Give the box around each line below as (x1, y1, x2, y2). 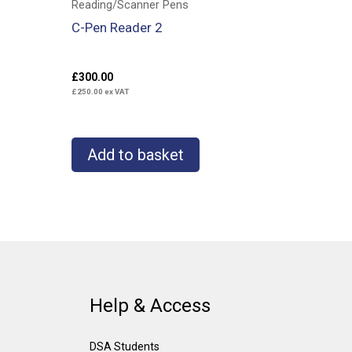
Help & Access (89, 294, 211, 317)
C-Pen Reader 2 (71, 19, 163, 35)
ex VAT (103, 87, 129, 97)
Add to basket (87, 145, 184, 165)
